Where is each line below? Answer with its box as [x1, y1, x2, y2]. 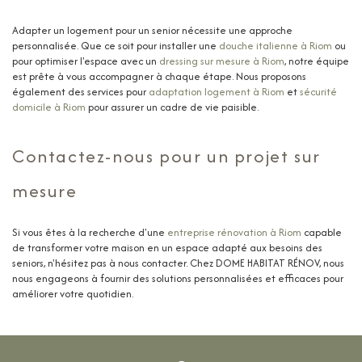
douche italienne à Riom [219, 37, 332, 53]
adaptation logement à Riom [149, 83, 284, 99]
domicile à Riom [12, 99, 86, 115]
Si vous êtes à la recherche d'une [12, 224, 167, 240]
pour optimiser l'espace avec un [12, 53, 159, 69]
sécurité [300, 83, 337, 99]
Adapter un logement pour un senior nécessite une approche [12, 22, 293, 38]
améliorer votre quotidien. [12, 285, 133, 301]
